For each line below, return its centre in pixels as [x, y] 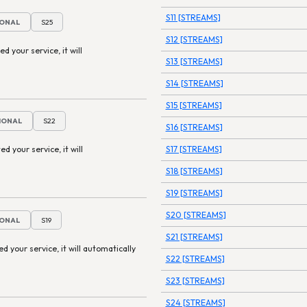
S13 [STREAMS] [194, 61]
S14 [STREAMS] [194, 83]
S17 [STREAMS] [194, 149]
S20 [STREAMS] [196, 215]
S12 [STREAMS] [194, 39]
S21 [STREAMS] [194, 237]
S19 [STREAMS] [194, 193]
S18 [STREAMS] [194, 171]
